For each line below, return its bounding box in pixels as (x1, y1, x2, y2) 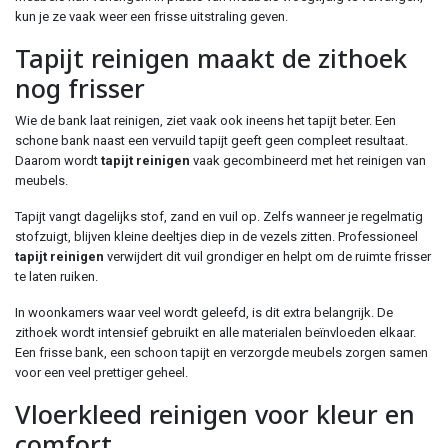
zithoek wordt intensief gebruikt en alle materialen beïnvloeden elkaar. (15, 325, 416, 340)
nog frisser (15, 71, 145, 105)
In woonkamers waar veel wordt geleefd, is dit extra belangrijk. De (15, 305, 393, 320)
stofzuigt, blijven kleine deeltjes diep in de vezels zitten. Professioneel (15, 229, 418, 244)
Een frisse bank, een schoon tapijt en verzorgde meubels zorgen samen (15, 345, 428, 360)
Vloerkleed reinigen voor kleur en (15, 397, 415, 431)
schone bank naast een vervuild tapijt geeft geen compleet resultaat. (15, 133, 408, 148)
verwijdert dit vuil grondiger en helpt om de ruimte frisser (104, 249, 431, 264)
